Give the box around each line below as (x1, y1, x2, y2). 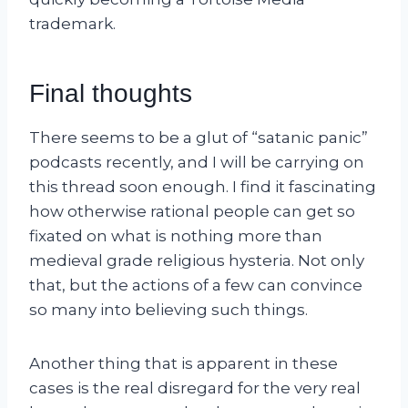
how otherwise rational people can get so (29, 201, 355, 220)
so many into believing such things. (29, 300, 308, 319)
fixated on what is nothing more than (29, 226, 322, 245)
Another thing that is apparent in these (29, 353, 338, 372)
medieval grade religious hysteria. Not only (29, 250, 364, 270)
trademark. (29, 14, 116, 33)
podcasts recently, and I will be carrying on (29, 152, 364, 171)
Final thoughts (29, 78, 192, 107)
